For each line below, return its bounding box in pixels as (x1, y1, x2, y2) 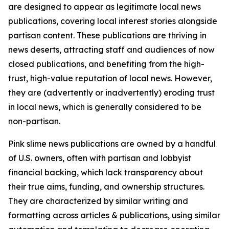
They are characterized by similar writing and (8, 196, 188, 206)
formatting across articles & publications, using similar (8, 210, 220, 220)
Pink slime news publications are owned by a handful (8, 139, 216, 149)
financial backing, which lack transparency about (8, 167, 203, 177)
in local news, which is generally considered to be (8, 102, 201, 112)
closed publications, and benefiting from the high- (8, 59, 204, 69)
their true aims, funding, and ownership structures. (8, 181, 204, 192)
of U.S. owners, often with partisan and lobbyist (8, 153, 191, 163)
